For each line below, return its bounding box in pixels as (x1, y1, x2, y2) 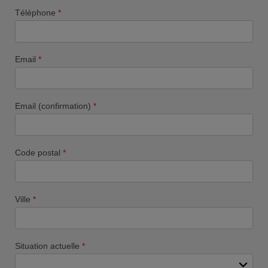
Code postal (14, 147, 63, 157)
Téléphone (14, 7, 58, 17)
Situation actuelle (14, 240, 82, 251)
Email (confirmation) (14, 100, 93, 111)
